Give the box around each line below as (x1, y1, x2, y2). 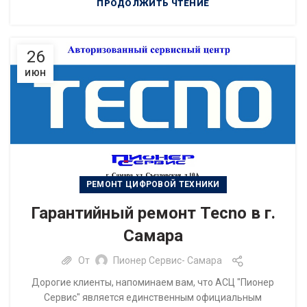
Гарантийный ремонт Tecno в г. (30, 203, 275, 223)
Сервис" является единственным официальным (44, 291, 262, 303)
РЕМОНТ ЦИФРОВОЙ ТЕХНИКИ (86, 179, 220, 189)
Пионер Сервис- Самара (112, 255, 222, 267)
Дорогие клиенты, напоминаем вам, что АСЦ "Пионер (32, 276, 275, 288)
